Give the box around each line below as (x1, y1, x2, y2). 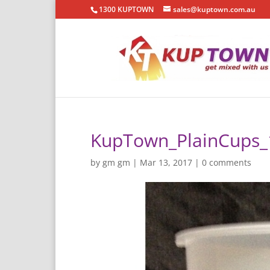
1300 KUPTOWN (99, 4, 154, 14)
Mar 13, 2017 (140, 157, 192, 168)
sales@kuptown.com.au (173, 4, 256, 14)
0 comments (202, 157, 251, 168)
